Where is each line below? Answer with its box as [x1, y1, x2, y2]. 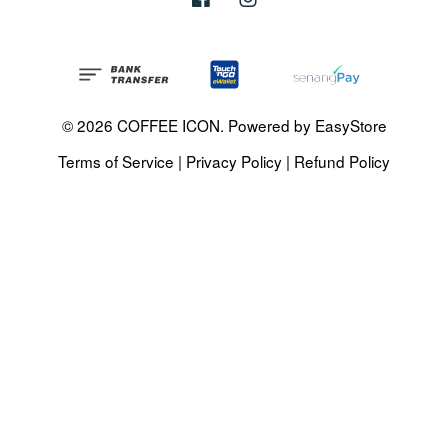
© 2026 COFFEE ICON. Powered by [61, 113, 315, 136]
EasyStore [314, 113, 387, 136]
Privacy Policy [186, 149, 282, 172]
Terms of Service [58, 149, 174, 172]
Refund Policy [294, 149, 390, 172]
